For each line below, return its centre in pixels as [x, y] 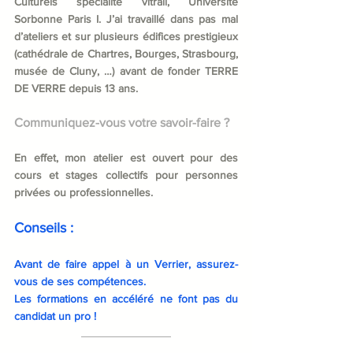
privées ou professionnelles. [84, 192]
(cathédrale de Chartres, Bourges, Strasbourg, [126, 53]
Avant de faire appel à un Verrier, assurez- [126, 264]
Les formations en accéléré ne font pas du [126, 298]
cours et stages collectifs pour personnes [126, 175]
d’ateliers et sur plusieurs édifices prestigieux [126, 36]
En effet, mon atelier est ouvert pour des [126, 157]
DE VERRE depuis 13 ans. [76, 88]
